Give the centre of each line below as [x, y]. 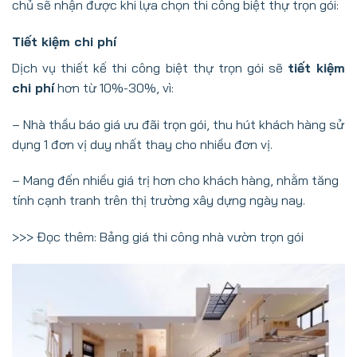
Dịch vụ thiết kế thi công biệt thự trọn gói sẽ [150, 67]
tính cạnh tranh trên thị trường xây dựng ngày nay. [159, 200]
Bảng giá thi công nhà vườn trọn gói [202, 237]
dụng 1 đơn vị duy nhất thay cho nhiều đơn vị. [142, 144]
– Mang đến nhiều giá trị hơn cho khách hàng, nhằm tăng [175, 180]
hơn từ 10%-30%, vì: [114, 87]
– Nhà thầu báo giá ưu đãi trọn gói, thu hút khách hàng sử [178, 124]
